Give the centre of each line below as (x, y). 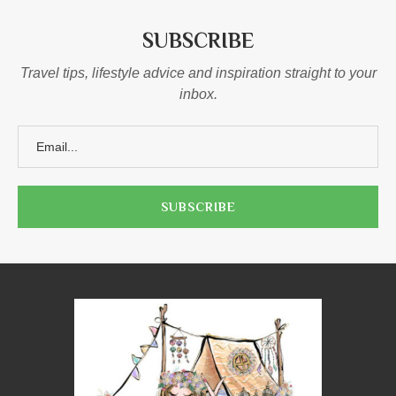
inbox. (198, 95)
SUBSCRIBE (198, 41)
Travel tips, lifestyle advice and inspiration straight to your (198, 73)
